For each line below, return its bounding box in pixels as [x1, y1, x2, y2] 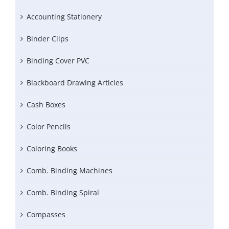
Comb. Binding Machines [27, 166, 112, 176]
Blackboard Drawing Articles [27, 78, 123, 88]
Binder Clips [27, 34, 68, 44]
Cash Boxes [27, 100, 65, 110]
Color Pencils [27, 122, 71, 132]
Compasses [27, 210, 65, 220]
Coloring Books [27, 144, 77, 154]
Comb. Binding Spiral [27, 188, 99, 198]
